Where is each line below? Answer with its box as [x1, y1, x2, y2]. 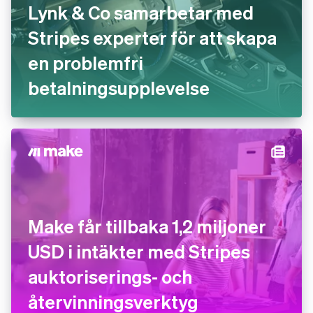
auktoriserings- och [28, 265, 192, 288]
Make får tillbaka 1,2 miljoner [28, 214, 266, 238]
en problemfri [28, 51, 143, 74]
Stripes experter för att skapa [28, 26, 277, 49]
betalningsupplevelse [28, 76, 210, 99]
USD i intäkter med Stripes [28, 240, 250, 263]
